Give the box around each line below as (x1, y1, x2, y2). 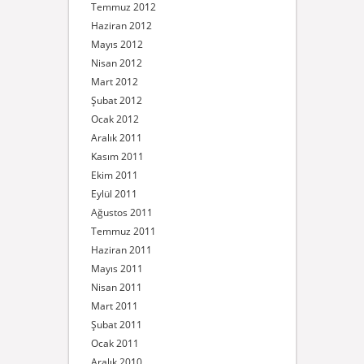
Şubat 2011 (90, 318, 142, 331)
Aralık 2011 (90, 131, 142, 145)
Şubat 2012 (90, 93, 142, 107)
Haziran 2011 (90, 243, 152, 257)
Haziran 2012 (90, 19, 152, 32)
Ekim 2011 (90, 168, 138, 182)
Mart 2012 (90, 75, 138, 89)
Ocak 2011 (90, 336, 139, 350)
